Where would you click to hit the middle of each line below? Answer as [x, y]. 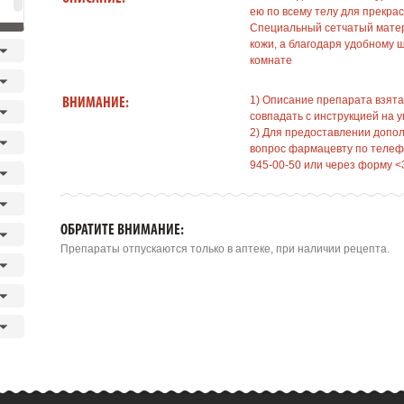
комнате [271, 60]
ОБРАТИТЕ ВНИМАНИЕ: [122, 230]
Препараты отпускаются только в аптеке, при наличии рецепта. [225, 249]
